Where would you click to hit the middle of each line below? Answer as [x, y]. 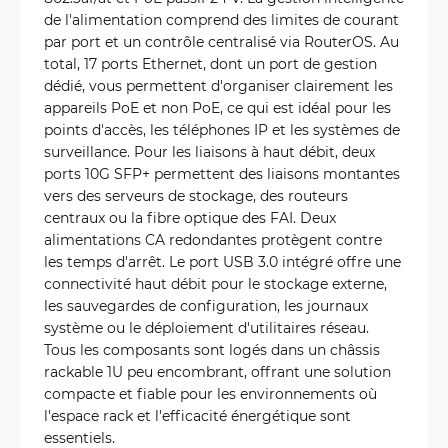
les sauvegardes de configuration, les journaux [206, 305]
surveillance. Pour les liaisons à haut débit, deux [209, 151]
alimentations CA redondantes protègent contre [213, 239]
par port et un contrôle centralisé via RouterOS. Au [221, 41]
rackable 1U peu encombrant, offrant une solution [217, 371]
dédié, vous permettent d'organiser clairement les [218, 85]
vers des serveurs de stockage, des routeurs [196, 195]
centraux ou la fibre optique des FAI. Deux [190, 217]
